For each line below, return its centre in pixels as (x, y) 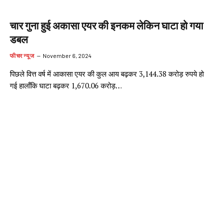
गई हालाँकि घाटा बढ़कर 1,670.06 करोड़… (66, 85)
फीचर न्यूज (22, 55)
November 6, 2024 (67, 55)
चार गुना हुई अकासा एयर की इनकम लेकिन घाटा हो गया (107, 26)
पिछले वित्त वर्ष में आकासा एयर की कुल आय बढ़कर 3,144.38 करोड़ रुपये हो (107, 73)
